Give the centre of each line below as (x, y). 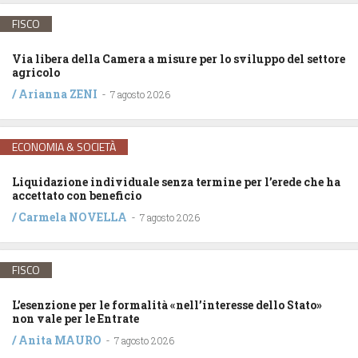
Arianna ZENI (58, 94)
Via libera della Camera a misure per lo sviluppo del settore (179, 59)
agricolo (36, 73)
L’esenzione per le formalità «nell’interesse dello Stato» (167, 305)
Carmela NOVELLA (73, 217)
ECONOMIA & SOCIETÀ (64, 147)
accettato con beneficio (77, 196)
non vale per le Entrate (76, 319)
